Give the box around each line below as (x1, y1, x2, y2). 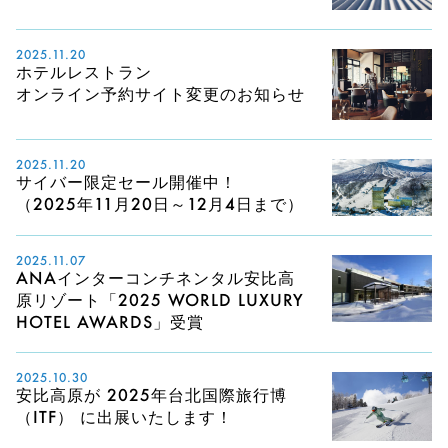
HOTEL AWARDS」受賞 (16, 310, 204, 332)
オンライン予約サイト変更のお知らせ (16, 83, 305, 105)
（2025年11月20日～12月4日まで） (16, 193, 304, 215)
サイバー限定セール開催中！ (16, 171, 237, 193)
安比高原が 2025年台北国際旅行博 (16, 384, 287, 406)
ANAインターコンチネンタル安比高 (16, 266, 295, 288)
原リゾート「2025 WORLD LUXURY (16, 288, 304, 310)
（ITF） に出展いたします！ (16, 406, 233, 428)
